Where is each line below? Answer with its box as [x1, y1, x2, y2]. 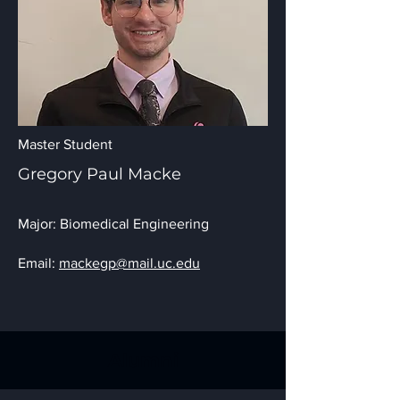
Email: [18, 255, 59, 271]
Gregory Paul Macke [18, 164, 181, 184]
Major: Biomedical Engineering [18, 216, 209, 231]
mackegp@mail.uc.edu [59, 255, 200, 271]
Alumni [107, 349, 179, 371]
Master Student [18, 137, 112, 152]
